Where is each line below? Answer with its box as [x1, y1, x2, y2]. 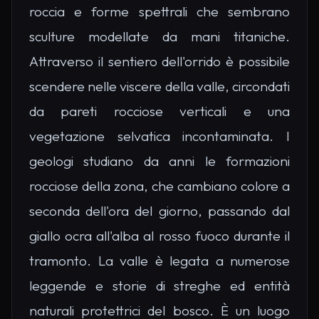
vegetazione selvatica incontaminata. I [29, 127, 290, 145]
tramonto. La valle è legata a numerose [29, 252, 290, 270]
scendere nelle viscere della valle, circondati [29, 78, 290, 95]
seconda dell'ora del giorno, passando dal [29, 202, 290, 220]
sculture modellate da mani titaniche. [29, 28, 290, 46]
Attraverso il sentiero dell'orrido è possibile [29, 53, 290, 70]
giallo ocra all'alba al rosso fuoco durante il [29, 227, 290, 245]
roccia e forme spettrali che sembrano [29, 3, 290, 21]
